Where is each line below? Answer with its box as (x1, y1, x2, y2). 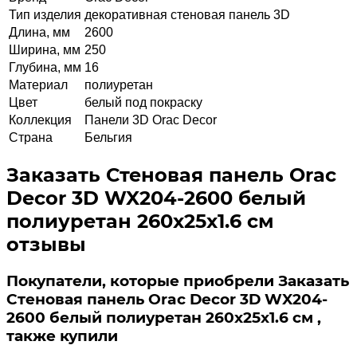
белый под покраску (84, 95, 202, 109)
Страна (9, 130, 53, 144)
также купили (6, 326, 118, 345)
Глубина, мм (9, 60, 81, 74)
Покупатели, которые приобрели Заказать (6, 271, 349, 290)
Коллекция (9, 112, 72, 127)
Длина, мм (9, 25, 70, 39)
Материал (9, 77, 68, 92)
